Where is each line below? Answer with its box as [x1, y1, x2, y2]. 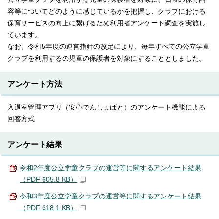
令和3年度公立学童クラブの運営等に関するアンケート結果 [20, 192, 201, 200]
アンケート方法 [7, 79, 62, 88]
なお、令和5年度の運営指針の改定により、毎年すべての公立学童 [7, 43, 210, 50]
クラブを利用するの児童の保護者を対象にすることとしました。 [7, 54, 206, 62]
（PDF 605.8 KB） [20, 175, 77, 183]
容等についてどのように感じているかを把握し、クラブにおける [7, 7, 206, 15]
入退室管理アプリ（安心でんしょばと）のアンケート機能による [7, 103, 206, 111]
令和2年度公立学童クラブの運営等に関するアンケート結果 [20, 164, 201, 172]
